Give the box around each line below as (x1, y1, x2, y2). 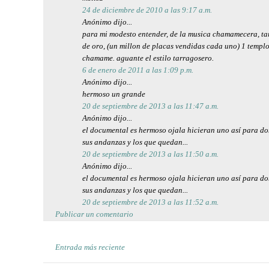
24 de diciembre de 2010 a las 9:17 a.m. (82, 5, 212, 14)
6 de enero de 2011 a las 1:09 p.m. (82, 65, 193, 74)
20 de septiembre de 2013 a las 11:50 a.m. (82, 149, 219, 159)
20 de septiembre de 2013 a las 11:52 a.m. (82, 197, 219, 207)
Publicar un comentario (55, 209, 133, 219)
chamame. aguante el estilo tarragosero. (82, 53, 214, 62)
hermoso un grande (82, 89, 145, 98)
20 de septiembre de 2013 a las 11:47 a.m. (82, 101, 219, 110)
